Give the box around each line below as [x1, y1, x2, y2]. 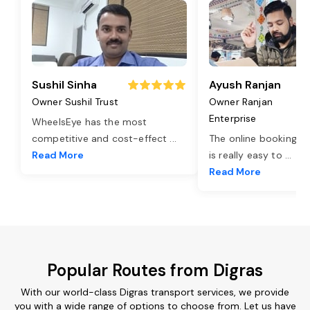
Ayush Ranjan [209, 77, 281, 92]
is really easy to [209, 148, 285, 161]
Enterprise [209, 111, 257, 125]
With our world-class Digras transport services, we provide [21, 285, 289, 298]
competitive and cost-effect [32, 131, 170, 145]
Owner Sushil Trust [32, 95, 118, 108]
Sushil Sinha [32, 77, 97, 92]
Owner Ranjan [209, 95, 273, 108]
